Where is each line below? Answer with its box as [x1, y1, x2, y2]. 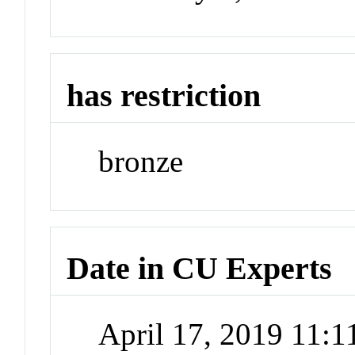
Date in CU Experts [67, 250, 333, 287]
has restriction [67, 78, 261, 114]
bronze [98, 143, 184, 178]
